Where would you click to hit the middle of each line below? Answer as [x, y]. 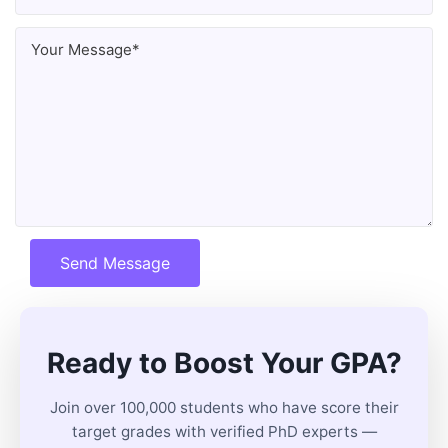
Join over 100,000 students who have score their [224, 407]
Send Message [115, 263]
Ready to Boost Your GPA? [224, 363]
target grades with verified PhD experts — [224, 431]
